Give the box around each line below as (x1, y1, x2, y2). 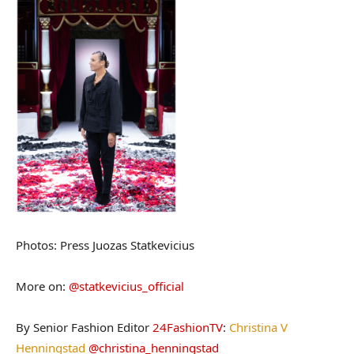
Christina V (229, 319, 288, 336)
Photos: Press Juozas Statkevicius (16, 237, 194, 254)
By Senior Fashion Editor (16, 319, 153, 336)
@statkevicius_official (69, 278, 184, 295)
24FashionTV (153, 319, 223, 336)
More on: (16, 278, 69, 295)
